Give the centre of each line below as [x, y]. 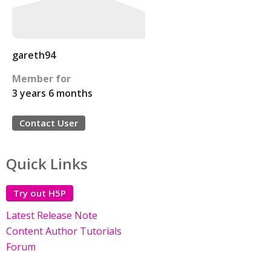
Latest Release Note [52, 215]
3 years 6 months [52, 93]
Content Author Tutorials [64, 231]
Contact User [49, 123]
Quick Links [47, 164]
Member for [41, 79]
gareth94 [34, 55]
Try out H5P [40, 193]
